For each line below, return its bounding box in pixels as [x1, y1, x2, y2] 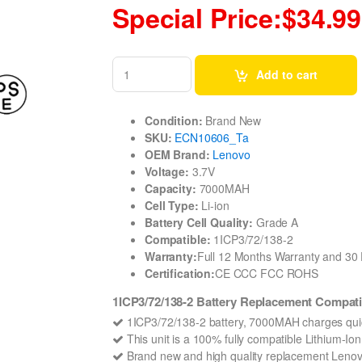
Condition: [145, 112, 203, 128]
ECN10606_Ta [175, 128, 249, 145]
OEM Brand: [145, 145, 210, 162]
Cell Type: [145, 196, 199, 213]
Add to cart [282, 65, 318, 82]
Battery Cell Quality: [145, 213, 254, 230]
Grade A [253, 213, 298, 230]
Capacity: [145, 179, 196, 196]
